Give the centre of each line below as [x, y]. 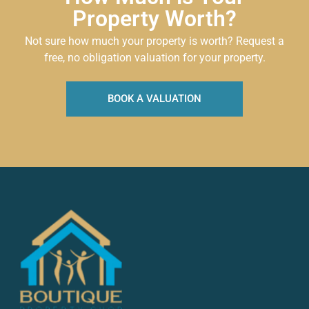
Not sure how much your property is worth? [129, 41]
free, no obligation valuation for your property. [154, 57]
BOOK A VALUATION [154, 98]
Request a [259, 41]
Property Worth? [154, 18]
